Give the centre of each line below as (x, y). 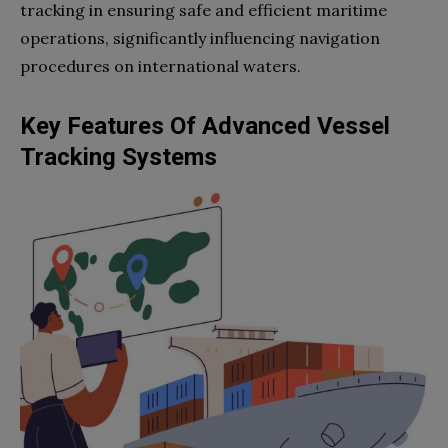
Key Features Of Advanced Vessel (205, 125)
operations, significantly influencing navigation (200, 37)
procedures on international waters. (160, 65)
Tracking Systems (118, 156)
